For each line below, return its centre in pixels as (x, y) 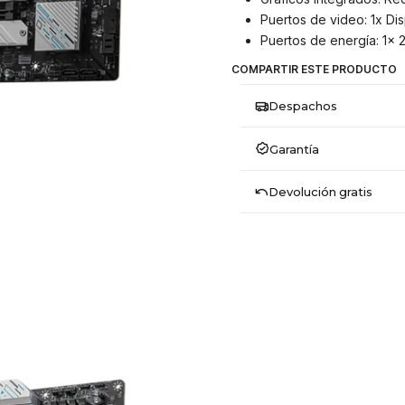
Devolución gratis (320, 192)
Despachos (302, 106)
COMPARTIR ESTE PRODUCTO (314, 70)
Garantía (294, 149)
